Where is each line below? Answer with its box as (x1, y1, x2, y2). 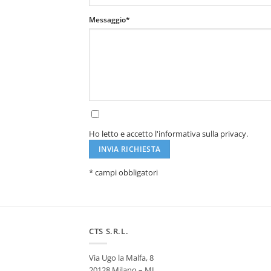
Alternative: (89, 180, 129, 189)
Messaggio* (89, 15, 130, 25)
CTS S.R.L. (89, 226, 129, 237)
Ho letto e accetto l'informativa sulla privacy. (89, 128, 248, 140)
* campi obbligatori (89, 166, 158, 178)
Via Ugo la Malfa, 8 (89, 252, 154, 264)
